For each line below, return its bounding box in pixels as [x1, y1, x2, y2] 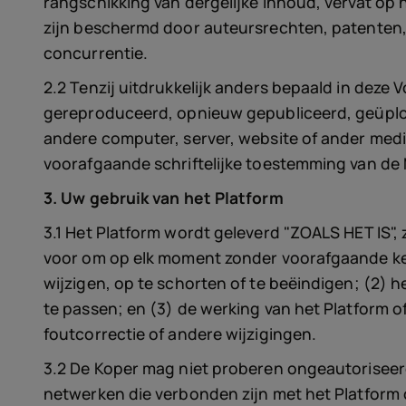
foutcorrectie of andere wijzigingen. [43, 323, 317, 344]
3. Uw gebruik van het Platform [43, 187, 284, 208]
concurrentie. [43, 42, 149, 63]
